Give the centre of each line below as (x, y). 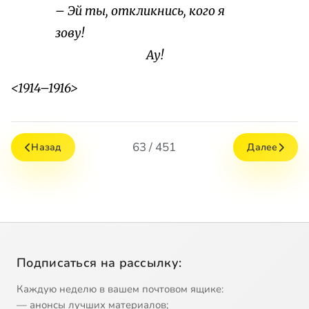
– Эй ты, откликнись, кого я (140, 11)
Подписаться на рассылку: (99, 263)
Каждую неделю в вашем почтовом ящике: (120, 289)
